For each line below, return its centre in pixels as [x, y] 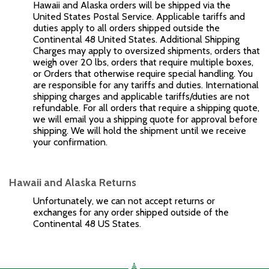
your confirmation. [70, 142]
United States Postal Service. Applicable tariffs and [139, 17]
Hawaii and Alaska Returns [73, 183]
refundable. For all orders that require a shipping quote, [146, 108]
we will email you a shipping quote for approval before [145, 119]
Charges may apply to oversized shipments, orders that [147, 51]
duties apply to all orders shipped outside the [126, 28]
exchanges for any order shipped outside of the [131, 212]
